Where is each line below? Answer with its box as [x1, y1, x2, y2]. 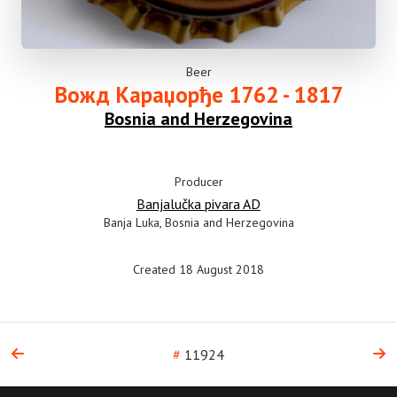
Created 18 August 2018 [133, 261, 264, 277]
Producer [174, 174, 223, 190]
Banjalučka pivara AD [136, 195, 261, 213]
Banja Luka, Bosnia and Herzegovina [103, 214, 294, 230]
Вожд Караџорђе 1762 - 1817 [54, 80, 343, 109]
